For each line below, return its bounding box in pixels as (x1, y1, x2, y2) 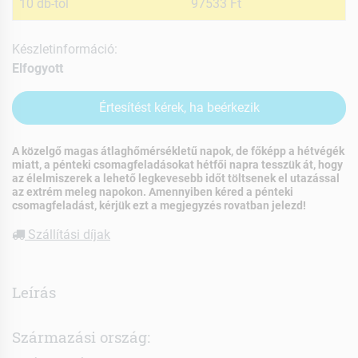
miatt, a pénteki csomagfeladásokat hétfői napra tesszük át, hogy (12, 158, 343, 172)
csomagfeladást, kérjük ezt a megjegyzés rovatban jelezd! (12, 199, 306, 213)
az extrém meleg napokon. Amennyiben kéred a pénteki (12, 185, 293, 199)
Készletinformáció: (12, 41, 117, 57)
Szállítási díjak (25, 227, 110, 243)
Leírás (12, 282, 56, 303)
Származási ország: (12, 327, 150, 348)
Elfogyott (12, 60, 63, 76)
